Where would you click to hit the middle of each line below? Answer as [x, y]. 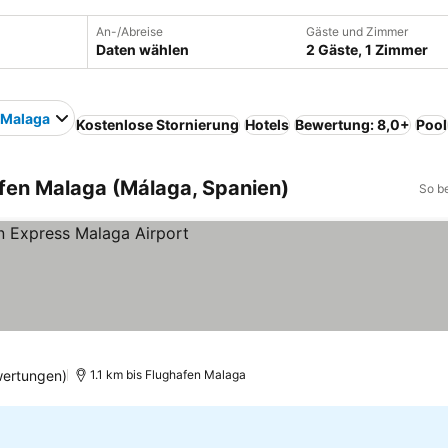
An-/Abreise [129, 31]
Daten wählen [142, 49]
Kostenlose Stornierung [157, 124]
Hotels [267, 124]
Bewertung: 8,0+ [352, 124]
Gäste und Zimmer [356, 31]
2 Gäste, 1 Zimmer [366, 49]
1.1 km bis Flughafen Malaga [168, 374]
